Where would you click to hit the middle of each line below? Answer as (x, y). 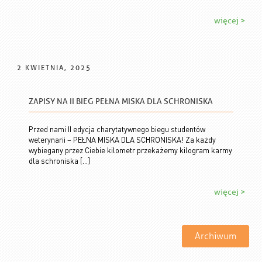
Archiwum (215, 236)
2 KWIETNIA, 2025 (54, 68)
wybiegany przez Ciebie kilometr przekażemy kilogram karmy (130, 150)
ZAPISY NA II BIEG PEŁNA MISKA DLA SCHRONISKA (120, 102)
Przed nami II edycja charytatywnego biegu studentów (117, 129)
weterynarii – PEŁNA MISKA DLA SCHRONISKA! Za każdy (122, 140)
